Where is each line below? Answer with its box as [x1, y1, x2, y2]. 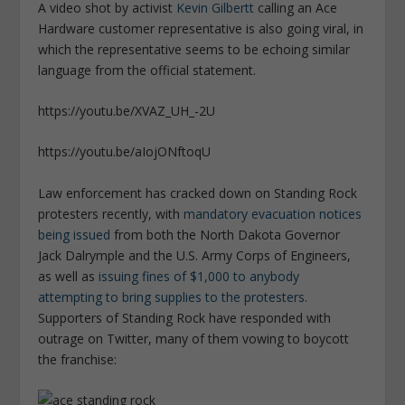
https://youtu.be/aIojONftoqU [38, 143, 212, 161]
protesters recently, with [38, 204, 184, 222]
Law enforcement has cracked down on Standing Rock [38, 184, 358, 202]
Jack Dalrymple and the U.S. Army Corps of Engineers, [38, 246, 352, 264]
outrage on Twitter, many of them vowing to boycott [38, 329, 350, 347]
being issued [38, 225, 111, 243]
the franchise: [38, 350, 118, 368]
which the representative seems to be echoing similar [38, 40, 351, 58]
